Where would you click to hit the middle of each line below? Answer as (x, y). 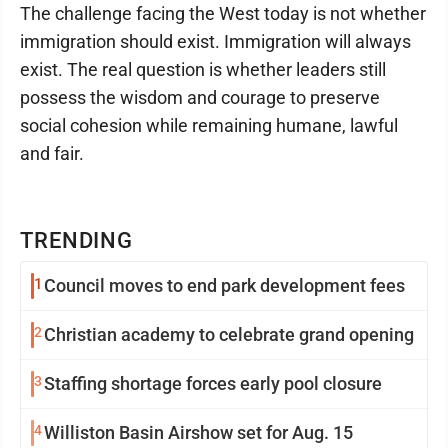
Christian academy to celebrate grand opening (229, 335)
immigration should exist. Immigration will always (215, 42)
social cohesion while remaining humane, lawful (209, 126)
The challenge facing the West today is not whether (223, 14)
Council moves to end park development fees (224, 286)
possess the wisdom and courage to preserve (200, 98)
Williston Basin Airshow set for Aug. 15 (198, 433)
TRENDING (77, 241)
